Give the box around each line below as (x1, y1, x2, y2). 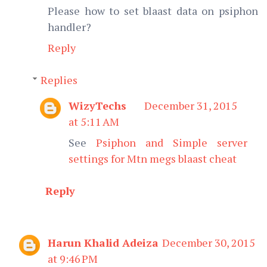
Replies (40, 72, 77, 87)
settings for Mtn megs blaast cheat (69, 151, 237, 166)
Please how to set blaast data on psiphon (48, 3, 258, 18)
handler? (48, 19, 91, 34)
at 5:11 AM (69, 114, 119, 129)
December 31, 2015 (144, 98, 237, 113)
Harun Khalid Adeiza (48, 235, 159, 250)
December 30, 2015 (162, 235, 255, 250)
